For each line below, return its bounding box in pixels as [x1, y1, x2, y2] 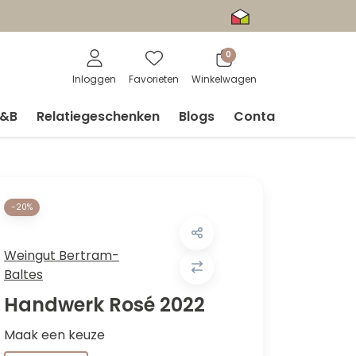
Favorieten [129, 72, 179, 86]
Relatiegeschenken [37, 107, 160, 126]
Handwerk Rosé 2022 [4, 291, 205, 318]
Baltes [4, 265, 43, 284]
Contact [234, 107, 288, 126]
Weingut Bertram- [4, 246, 119, 265]
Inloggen [72, 72, 116, 86]
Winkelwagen [192, 72, 257, 86]
